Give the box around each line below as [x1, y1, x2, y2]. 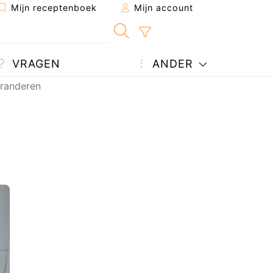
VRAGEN [8, 57, 60, 70]
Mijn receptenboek [8, 2, 97, 13]
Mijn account [131, 2, 193, 13]
